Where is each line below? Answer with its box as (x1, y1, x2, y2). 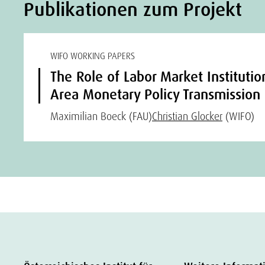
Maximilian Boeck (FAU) (50, 109, 152, 123)
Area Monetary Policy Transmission (50, 85, 260, 104)
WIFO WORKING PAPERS (50, 50, 135, 62)
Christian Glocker (152, 109, 222, 123)
